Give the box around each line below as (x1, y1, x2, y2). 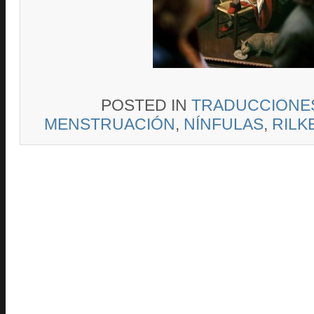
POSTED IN (101, 96, 191, 115)
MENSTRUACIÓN (44, 115, 175, 134)
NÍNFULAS (184, 115, 264, 134)
